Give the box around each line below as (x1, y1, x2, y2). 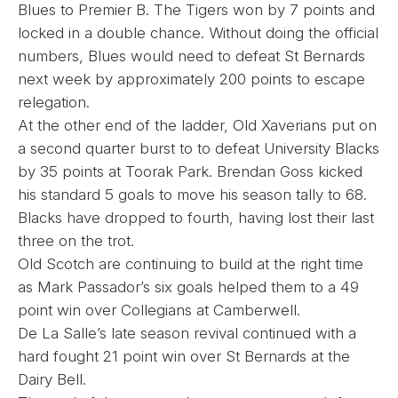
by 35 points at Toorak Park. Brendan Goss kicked (18, 163, 362, 181)
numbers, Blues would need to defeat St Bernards (18, 47, 365, 66)
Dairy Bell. (18, 370, 91, 389)
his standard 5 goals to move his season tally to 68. (18, 186, 367, 204)
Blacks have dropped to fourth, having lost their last (18, 209, 374, 227)
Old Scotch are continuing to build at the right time (18, 255, 363, 274)
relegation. (18, 93, 94, 112)
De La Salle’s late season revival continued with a (18, 324, 356, 343)
